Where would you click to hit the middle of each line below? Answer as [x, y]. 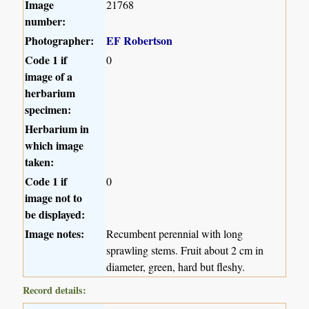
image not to [54, 198]
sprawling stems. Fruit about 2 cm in [185, 250]
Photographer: [60, 41]
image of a [49, 77]
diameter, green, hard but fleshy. [176, 267]
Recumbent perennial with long [175, 234]
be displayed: [55, 215]
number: [46, 21]
